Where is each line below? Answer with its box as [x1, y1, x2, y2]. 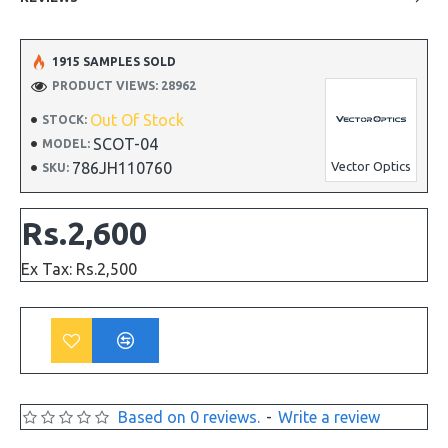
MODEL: [42, 137, 90, 150]
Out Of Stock [90, 111, 184, 129]
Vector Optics [331, 159, 411, 173]
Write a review [278, 408, 380, 426]
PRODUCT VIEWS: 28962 [52, 79, 196, 92]
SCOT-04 [93, 135, 158, 153]
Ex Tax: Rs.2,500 [21, 260, 137, 278]
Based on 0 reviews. [118, 408, 260, 426]
